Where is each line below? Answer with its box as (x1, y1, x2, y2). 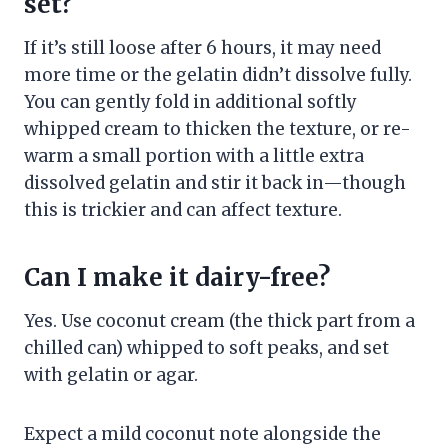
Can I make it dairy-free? (24, 262, 330, 294)
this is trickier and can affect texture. (24, 199, 342, 222)
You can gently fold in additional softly (24, 91, 357, 114)
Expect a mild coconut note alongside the (24, 423, 381, 446)
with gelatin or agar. (24, 364, 198, 387)
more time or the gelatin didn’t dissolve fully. (24, 64, 412, 87)
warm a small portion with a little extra (24, 145, 364, 168)
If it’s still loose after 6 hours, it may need (24, 37, 381, 60)
